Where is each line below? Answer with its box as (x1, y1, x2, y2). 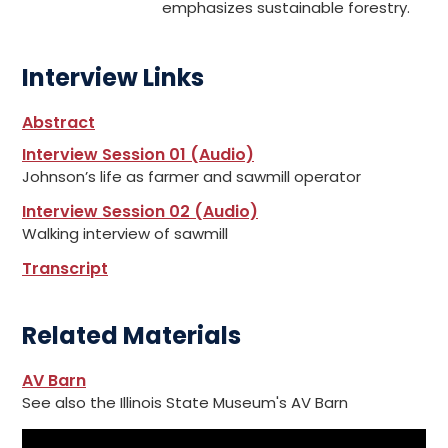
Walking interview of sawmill (22, 223, 228, 244)
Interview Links (22, 61, 204, 94)
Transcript (22, 257, 108, 280)
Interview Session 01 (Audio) (22, 143, 254, 166)
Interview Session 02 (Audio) (22, 200, 258, 223)
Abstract (22, 111, 95, 134)
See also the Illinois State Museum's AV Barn (22, 392, 348, 413)
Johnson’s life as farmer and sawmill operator (22, 166, 361, 187)
